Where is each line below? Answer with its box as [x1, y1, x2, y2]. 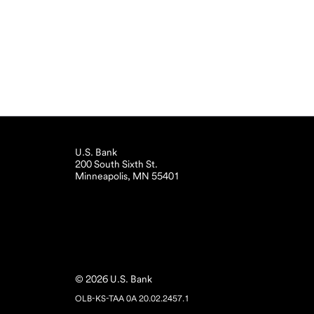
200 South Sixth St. [74, 158, 158, 170]
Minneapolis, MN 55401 [74, 170, 179, 182]
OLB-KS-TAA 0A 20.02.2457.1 [74, 294, 189, 304]
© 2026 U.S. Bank [74, 273, 152, 285]
